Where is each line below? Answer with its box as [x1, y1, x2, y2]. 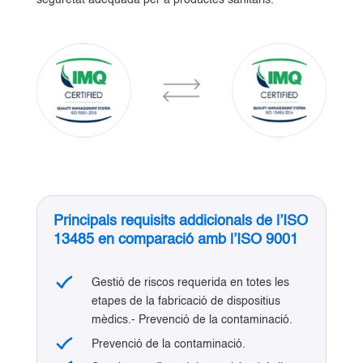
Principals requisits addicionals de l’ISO [53, 214, 308, 229]
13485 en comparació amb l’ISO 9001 [53, 233, 298, 248]
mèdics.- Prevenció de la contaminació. [91, 314, 293, 327]
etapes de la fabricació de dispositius [91, 296, 280, 308]
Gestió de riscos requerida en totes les [91, 277, 289, 289]
